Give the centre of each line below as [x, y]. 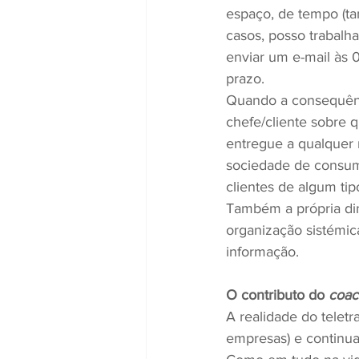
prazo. [245, 79]
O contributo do [277, 295]
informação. [262, 252]
